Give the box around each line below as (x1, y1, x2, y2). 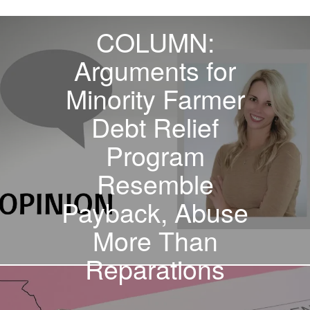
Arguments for (74, 51, 236, 89)
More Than (92, 221, 218, 259)
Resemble (96, 164, 214, 202)
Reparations (85, 249, 225, 287)
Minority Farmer (65, 79, 245, 117)
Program (105, 136, 205, 174)
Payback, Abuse (62, 192, 248, 230)
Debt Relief (91, 107, 219, 145)
